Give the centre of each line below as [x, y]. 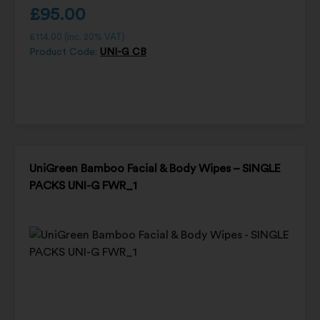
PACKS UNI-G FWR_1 [83, 185]
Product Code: [64, 52]
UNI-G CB [123, 52]
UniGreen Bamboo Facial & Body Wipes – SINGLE [155, 168]
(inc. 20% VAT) [93, 36]
